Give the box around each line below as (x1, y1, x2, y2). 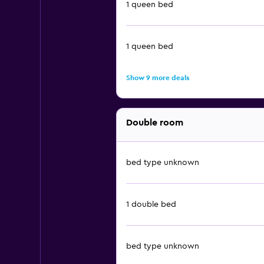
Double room (126, 118, 183, 127)
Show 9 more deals (126, 74, 189, 81)
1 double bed (126, 200, 176, 209)
